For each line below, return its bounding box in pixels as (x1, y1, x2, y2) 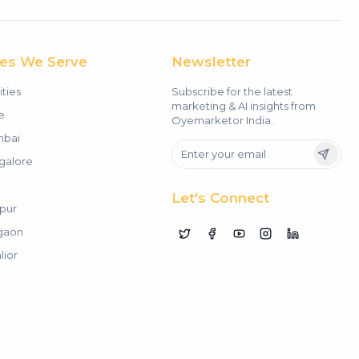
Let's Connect (171, 189, 269, 206)
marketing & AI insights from (171, 99, 316, 112)
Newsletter (171, 53, 251, 70)
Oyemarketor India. (171, 113, 273, 127)
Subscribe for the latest (171, 84, 292, 98)
